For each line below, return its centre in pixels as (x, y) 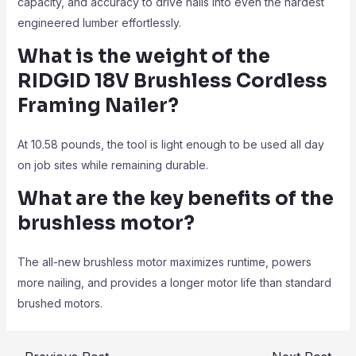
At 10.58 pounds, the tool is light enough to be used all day (170, 144)
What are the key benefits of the (175, 199)
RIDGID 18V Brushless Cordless (172, 81)
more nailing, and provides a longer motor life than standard (174, 282)
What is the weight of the (143, 56)
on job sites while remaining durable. (112, 165)
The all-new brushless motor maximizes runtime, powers (164, 262)
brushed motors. (60, 303)
